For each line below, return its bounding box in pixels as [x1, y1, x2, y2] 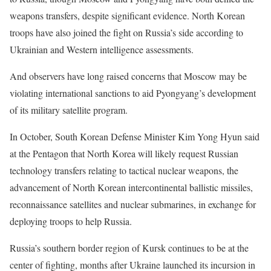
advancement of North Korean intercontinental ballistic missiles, [10, 181, 253, 194]
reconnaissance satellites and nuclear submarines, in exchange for [10, 198, 256, 211]
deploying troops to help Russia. [10, 215, 132, 227]
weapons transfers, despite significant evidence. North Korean [10, 9, 245, 22]
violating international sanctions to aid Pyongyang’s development [10, 87, 256, 99]
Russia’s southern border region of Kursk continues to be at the [10, 241, 249, 254]
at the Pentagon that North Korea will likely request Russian [10, 147, 238, 160]
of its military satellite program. [10, 103, 128, 116]
